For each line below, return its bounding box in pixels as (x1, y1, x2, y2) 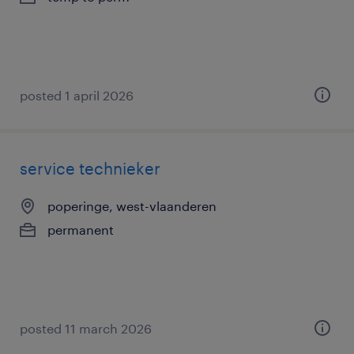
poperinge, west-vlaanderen (47, 198, 217, 213)
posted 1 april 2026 (20, 88, 134, 103)
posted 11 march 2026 (20, 321, 152, 336)
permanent (47, 222, 114, 237)
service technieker (20, 159, 160, 178)
